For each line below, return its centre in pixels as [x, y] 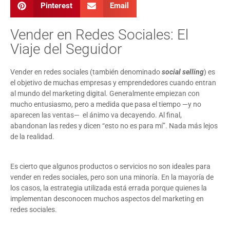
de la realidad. [32, 136]
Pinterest [56, 6]
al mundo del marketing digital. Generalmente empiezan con [105, 93]
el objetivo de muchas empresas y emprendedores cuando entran [113, 82]
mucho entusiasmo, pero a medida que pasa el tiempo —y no [106, 104]
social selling [183, 72]
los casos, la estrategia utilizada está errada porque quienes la [109, 188]
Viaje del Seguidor [66, 49]
